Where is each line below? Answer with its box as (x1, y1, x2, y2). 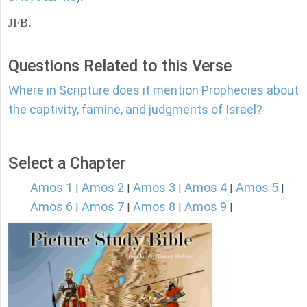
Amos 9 (184, 199, 227, 214)
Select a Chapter (8, 153, 125, 173)
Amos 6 (30, 199, 73, 214)
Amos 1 (30, 180, 73, 195)
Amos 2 (82, 180, 124, 195)
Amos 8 (133, 199, 175, 214)
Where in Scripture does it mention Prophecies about (8, 83, 299, 98)
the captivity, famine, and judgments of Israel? (8, 102, 262, 117)
